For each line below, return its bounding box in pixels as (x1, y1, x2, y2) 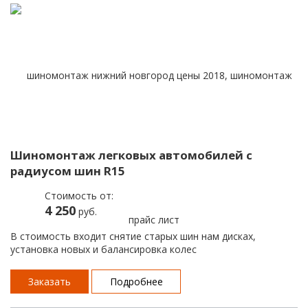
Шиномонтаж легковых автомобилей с (10, 146, 252, 163)
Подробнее (109, 274, 163, 288)
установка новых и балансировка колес (10, 242, 197, 256)
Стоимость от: (45, 188, 113, 202)
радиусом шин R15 (10, 162, 125, 179)
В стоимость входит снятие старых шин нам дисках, (10, 229, 256, 243)
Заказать (28, 274, 71, 288)
